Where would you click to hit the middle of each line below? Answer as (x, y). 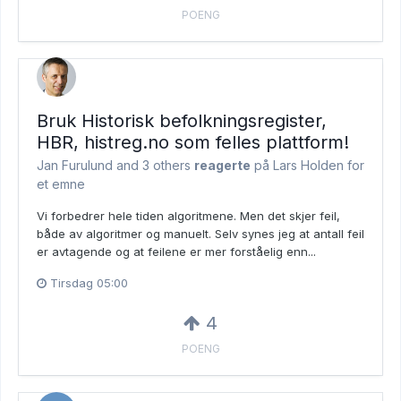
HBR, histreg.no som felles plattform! (193, 143)
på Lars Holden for (307, 166)
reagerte (222, 166)
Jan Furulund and (90, 166)
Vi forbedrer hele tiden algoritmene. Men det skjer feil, (188, 216)
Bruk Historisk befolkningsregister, (182, 121)
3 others (166, 166)
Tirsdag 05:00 (89, 283)
